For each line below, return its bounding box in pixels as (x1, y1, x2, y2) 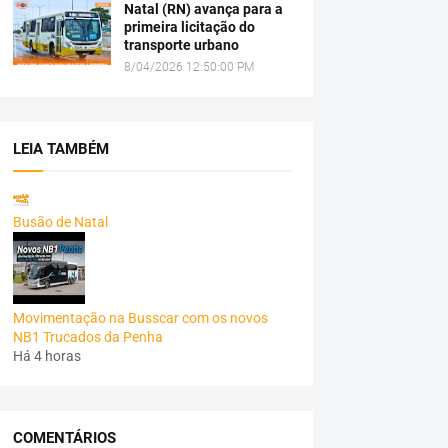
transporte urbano (123, 37, 239, 53)
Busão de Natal (12, 214, 108, 230)
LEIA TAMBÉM (12, 140, 109, 158)
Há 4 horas (12, 348, 81, 364)
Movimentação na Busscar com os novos (12, 310, 268, 326)
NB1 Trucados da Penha (12, 329, 163, 345)
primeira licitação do (123, 19, 255, 35)
